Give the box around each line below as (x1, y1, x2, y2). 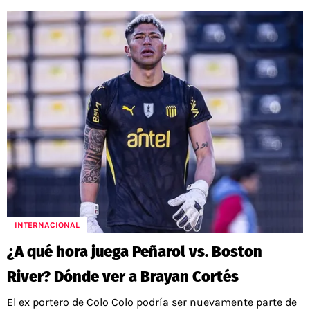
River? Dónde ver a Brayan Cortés (7, 267, 239, 286)
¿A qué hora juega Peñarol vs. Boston (7, 242, 262, 262)
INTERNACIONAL (15, 219, 80, 230)
